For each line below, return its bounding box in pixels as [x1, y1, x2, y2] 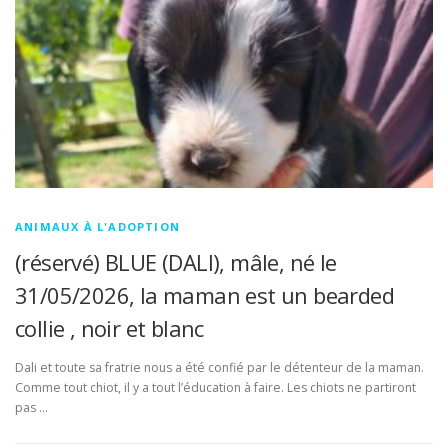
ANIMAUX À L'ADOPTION [15, 218, 180, 234]
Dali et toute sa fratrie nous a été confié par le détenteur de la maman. [15, 359, 424, 376]
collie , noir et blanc [15, 312, 204, 343]
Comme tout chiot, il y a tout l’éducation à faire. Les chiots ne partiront [15, 379, 416, 396]
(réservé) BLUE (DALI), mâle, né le [15, 246, 337, 277]
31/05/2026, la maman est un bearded [15, 279, 394, 310]
